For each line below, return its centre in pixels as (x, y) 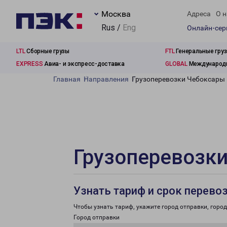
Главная (67, 79)
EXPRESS (30, 64)
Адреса (199, 14)
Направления (106, 79)
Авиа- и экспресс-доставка (84, 64)
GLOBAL (176, 64)
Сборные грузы (47, 51)
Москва (116, 14)
